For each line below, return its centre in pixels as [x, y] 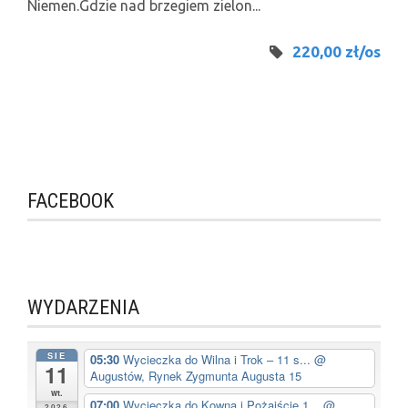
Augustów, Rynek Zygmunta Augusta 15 [195, 376]
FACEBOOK [71, 201]
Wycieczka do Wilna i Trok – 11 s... [218, 360]
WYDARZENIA [83, 308]
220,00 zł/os [337, 52]
